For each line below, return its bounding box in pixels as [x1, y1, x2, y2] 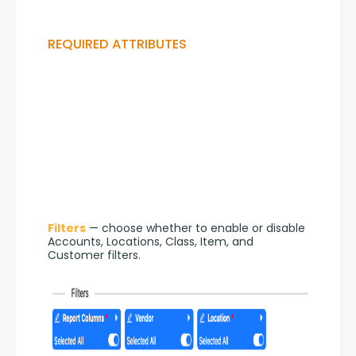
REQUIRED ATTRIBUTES [48, 34, 187, 53]
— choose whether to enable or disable [86, 219, 305, 236]
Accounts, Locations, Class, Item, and [48, 233, 253, 250]
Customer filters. [48, 246, 141, 263]
